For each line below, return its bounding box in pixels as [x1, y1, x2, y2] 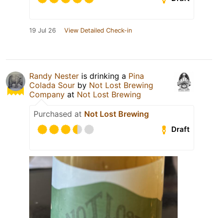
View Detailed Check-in [64, 26, 132, 34]
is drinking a [79, 71, 128, 81]
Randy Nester [29, 71, 79, 81]
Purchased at [34, 109, 84, 119]
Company [29, 89, 65, 99]
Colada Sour [29, 80, 75, 90]
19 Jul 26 [29, 26, 56, 34]
